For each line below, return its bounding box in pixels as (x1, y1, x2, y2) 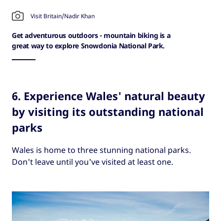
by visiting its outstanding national (12, 104, 204, 119)
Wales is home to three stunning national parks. (12, 145, 191, 156)
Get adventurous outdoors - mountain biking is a (12, 31, 171, 40)
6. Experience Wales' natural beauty (12, 88, 205, 104)
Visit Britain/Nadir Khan (31, 12, 95, 21)
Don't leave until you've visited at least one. (12, 156, 173, 168)
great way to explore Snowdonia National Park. (12, 41, 165, 51)
